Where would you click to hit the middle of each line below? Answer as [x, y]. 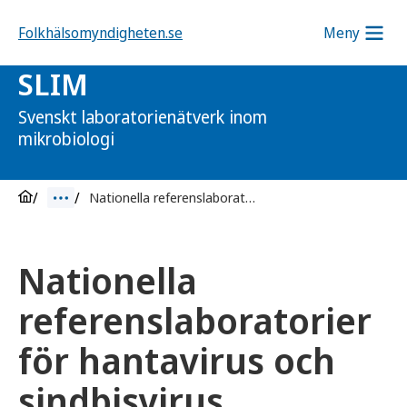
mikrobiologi [66, 139]
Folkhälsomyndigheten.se [100, 33]
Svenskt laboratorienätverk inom [143, 117]
